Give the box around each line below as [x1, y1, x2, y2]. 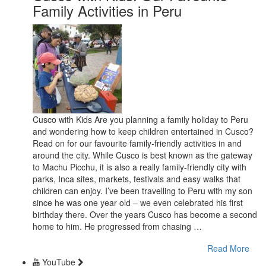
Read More [207, 242, 249, 254]
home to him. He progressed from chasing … [33, 220, 202, 232]
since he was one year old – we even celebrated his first [33, 196, 243, 208]
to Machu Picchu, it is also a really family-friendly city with [33, 160, 246, 173]
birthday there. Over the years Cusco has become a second [33, 208, 257, 220]
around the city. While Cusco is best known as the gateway [33, 148, 252, 161]
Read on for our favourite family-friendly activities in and [33, 137, 242, 149]
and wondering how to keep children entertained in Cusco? [33, 125, 254, 137]
